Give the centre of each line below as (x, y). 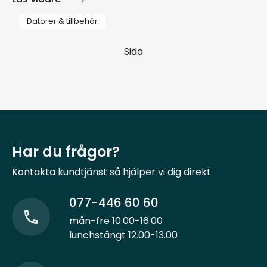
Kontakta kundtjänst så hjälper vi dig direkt (111, 172)
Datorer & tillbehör (62, 21)
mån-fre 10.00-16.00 (116, 221)
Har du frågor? (66, 152)
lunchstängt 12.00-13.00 (123, 235)
